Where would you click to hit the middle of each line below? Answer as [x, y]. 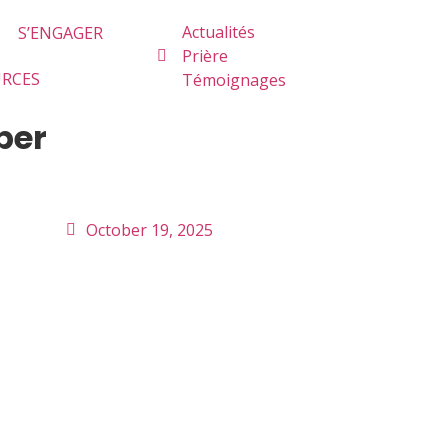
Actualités [218, 32]
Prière [205, 56]
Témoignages [234, 80]
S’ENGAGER [60, 33]
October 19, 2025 [149, 230]
